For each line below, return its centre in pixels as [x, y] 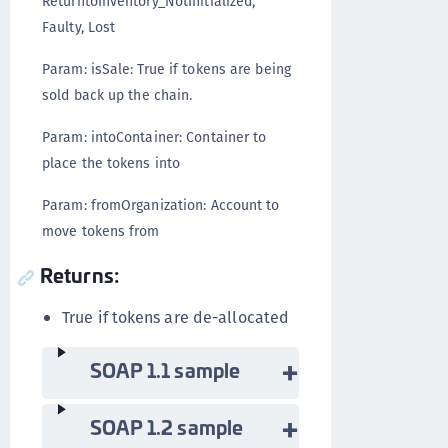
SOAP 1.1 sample [164, 369]
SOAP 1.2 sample [166, 426]
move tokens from [101, 231]
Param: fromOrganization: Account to [161, 205]
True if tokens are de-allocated [176, 317]
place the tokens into [111, 163]
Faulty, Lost [79, 27]
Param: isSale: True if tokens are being [166, 69]
